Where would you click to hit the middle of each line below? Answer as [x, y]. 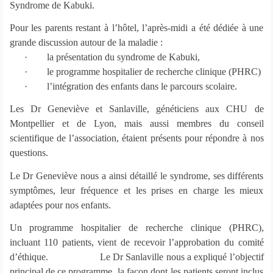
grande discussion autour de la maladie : [86, 43]
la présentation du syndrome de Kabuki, [123, 57]
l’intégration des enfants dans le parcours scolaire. [142, 87]
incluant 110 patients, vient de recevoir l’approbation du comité [136, 243]
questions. [29, 153]
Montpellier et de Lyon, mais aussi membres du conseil [136, 124]
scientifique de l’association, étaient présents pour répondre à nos [136, 138]
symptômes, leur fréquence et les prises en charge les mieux [136, 190]
